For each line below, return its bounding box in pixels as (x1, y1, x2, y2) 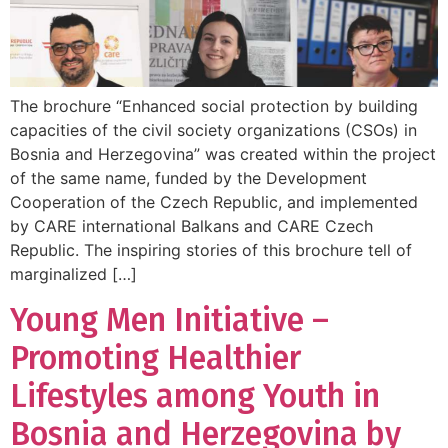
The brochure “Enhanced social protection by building (10, 96, 418, 117)
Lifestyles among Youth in (10, 376, 380, 415)
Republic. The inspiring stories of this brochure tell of (10, 240, 412, 261)
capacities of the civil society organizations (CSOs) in (10, 120, 417, 141)
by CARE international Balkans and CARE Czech (10, 216, 373, 237)
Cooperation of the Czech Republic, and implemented (10, 192, 418, 213)
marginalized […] (10, 264, 137, 285)
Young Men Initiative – (10, 300, 329, 339)
